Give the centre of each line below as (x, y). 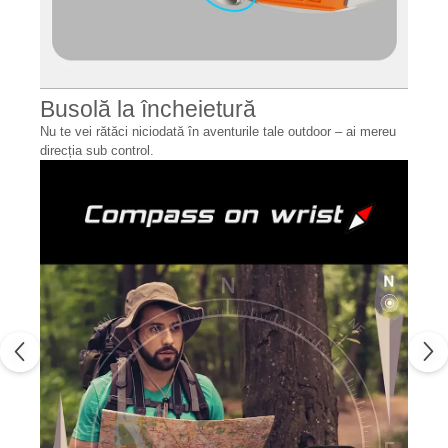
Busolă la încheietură (148, 108)
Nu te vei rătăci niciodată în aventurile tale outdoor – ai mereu (218, 131)
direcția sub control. (97, 150)
